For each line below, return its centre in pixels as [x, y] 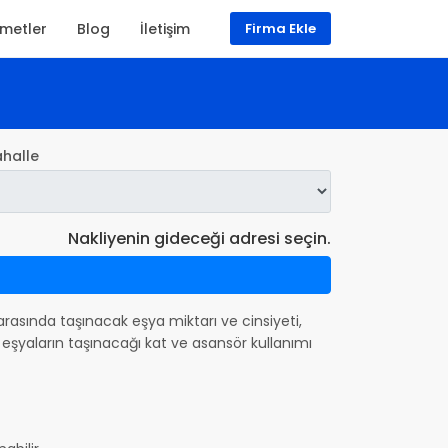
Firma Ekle [280, 28]
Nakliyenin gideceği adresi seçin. [199, 238]
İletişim [165, 29]
